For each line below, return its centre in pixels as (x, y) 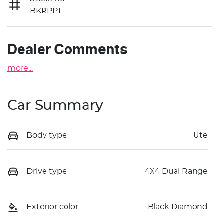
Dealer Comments (67, 50)
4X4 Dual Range (176, 171)
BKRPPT (46, 11)
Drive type (47, 171)
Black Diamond (178, 207)
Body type (47, 135)
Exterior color (52, 207)
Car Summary (55, 105)
